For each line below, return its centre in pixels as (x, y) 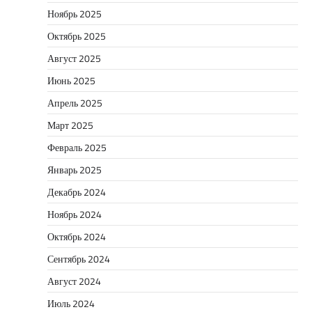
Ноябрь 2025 (75, 13)
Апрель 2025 (75, 102)
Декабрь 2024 (77, 192)
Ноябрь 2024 (75, 214)
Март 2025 (70, 125)
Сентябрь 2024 (79, 258)
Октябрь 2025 (77, 36)
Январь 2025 (75, 169)
